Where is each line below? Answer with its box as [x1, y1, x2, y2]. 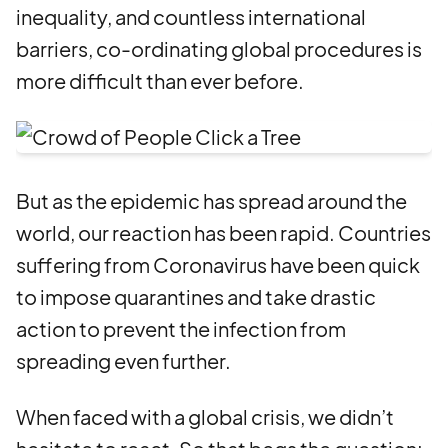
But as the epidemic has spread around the [16, 188, 407, 213]
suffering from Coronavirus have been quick [16, 252, 420, 277]
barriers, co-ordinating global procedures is [16, 36, 422, 61]
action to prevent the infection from [16, 316, 346, 341]
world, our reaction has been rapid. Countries [16, 220, 431, 245]
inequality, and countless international [16, 4, 366, 29]
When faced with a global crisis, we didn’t [16, 404, 394, 429]
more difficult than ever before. [16, 68, 304, 93]
